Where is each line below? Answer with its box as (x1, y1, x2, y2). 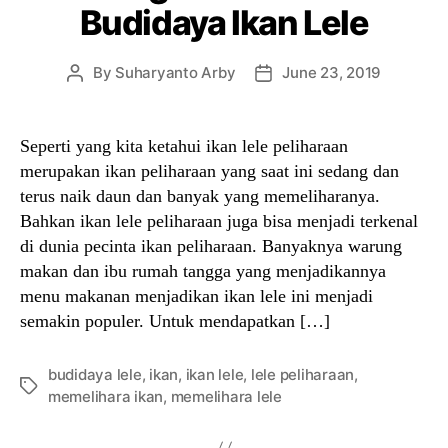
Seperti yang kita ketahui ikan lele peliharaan (20, 136, 348, 156)
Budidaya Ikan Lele (79, 2, 369, 43)
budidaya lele (48, 365, 142, 384)
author (73, 86, 121, 105)
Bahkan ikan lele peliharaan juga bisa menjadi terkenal (20, 211, 418, 231)
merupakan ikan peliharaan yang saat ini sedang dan (20, 161, 399, 181)
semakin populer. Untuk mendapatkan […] (20, 311, 330, 331)
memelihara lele (170, 387, 282, 406)
